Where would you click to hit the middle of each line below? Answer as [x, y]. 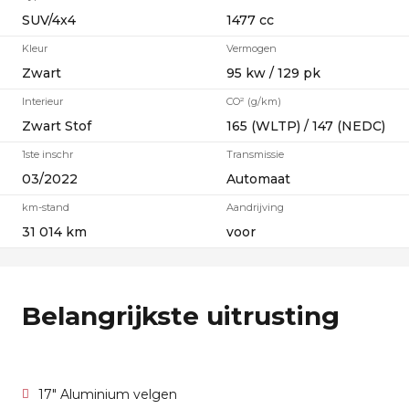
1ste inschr [47, 154]
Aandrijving [255, 207]
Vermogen [252, 48]
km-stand [46, 207]
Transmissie [255, 154]
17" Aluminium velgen [108, 394]
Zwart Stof [57, 126]
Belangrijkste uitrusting [181, 316]
